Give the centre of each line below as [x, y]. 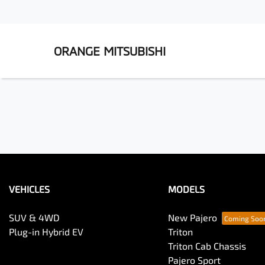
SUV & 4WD [34, 217]
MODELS [186, 189]
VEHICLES [29, 189]
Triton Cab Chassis [207, 246]
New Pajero [192, 217]
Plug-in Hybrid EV [46, 232]
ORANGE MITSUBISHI [110, 51]
